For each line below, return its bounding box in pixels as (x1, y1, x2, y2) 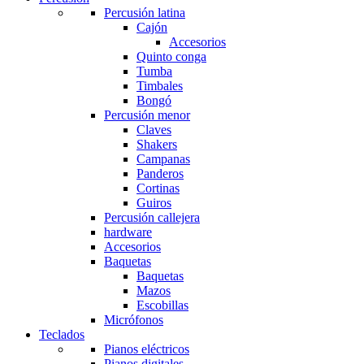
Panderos (136, 167, 184, 181)
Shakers (136, 137, 177, 152)
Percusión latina (104, 6, 185, 20)
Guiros (136, 196, 171, 210)
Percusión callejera (104, 210, 200, 225)
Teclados (39, 327, 84, 342)
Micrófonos (104, 313, 163, 327)
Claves (136, 123, 171, 137)
